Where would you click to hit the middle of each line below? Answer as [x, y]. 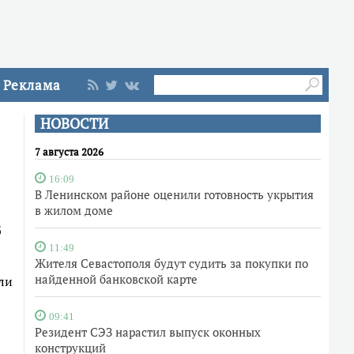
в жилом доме [74, 210]
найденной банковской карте [116, 279]
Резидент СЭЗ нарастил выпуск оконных [148, 332]
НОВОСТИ [74, 124]
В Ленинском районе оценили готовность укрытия [174, 194]
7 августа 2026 [69, 152]
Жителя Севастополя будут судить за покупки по [171, 263]
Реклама [32, 85]
